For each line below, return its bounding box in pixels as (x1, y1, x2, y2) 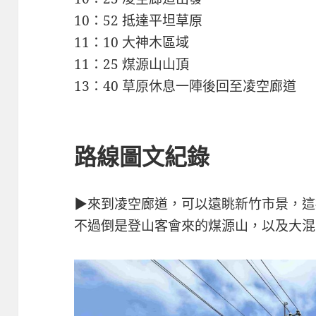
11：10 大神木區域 (74, 33, 190, 52)
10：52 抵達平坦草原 (74, 11, 203, 30)
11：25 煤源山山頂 (74, 55, 190, 74)
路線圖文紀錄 (74, 141, 210, 172)
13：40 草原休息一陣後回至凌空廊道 (74, 77, 297, 96)
